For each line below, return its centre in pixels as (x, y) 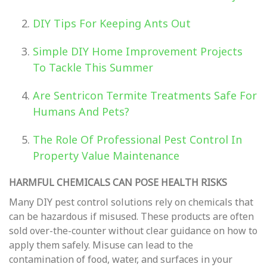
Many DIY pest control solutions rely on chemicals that (131, 202)
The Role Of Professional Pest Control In (137, 139)
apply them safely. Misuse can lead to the (101, 245)
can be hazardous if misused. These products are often (131, 216)
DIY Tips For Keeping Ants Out (112, 23)
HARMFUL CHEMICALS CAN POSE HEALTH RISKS (118, 182)
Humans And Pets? (81, 111)
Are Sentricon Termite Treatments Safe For (145, 95)
